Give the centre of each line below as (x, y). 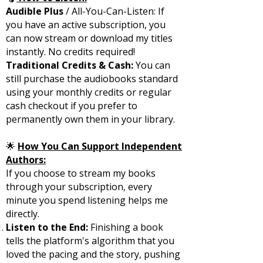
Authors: (26, 160)
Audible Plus (36, 11)
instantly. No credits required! (70, 52)
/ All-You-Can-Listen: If (115, 11)
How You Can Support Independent (100, 146)
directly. (23, 214)
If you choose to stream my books (81, 173)
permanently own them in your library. (90, 119)
